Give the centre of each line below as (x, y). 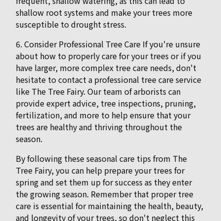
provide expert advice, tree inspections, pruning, (106, 103)
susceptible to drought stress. (71, 24)
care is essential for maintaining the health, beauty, (110, 206)
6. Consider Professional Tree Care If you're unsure (108, 44)
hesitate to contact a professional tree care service (109, 80)
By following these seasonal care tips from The (101, 159)
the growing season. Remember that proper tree (105, 194)
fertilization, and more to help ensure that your (103, 115)
